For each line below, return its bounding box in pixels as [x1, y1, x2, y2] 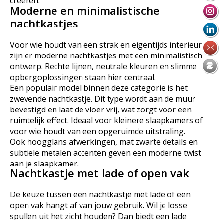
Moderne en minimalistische [10, 2, 160, 18]
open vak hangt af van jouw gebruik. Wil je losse [10, 200, 187, 211]
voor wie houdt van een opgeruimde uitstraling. [10, 125, 185, 137]
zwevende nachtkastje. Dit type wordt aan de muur [10, 93, 195, 104]
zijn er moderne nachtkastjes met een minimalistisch [10, 50, 202, 61]
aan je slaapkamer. [10, 158, 79, 169]
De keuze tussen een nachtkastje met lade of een [10, 189, 191, 200]
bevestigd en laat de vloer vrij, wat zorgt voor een [10, 104, 192, 115]
